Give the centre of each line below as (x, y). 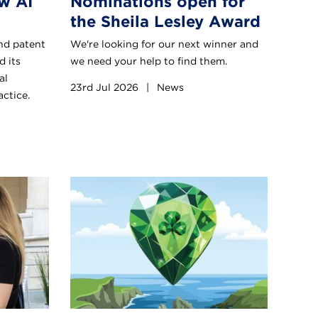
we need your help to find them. (149, 61)
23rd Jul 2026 (106, 88)
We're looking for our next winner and (164, 44)
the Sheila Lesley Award (165, 22)
